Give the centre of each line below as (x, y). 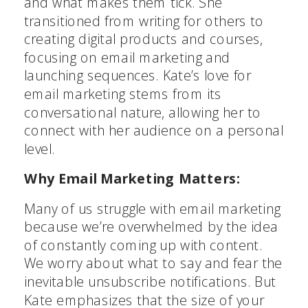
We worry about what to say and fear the (153, 263)
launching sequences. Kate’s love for (138, 76)
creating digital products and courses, (144, 39)
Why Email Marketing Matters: (132, 178)
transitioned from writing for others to (144, 21)
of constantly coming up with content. (143, 245)
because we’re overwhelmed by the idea (151, 227)
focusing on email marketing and (128, 57)
